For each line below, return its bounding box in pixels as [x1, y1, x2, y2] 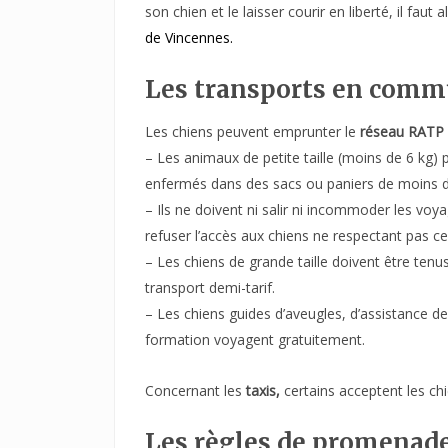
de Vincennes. [145, 27, 233, 47]
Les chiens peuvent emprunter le [145, 121, 360, 141]
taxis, [246, 380, 284, 400]
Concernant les [145, 380, 246, 400]
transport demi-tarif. [145, 277, 275, 297]
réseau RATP [360, 121, 444, 141]
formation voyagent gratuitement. [145, 329, 365, 349]
